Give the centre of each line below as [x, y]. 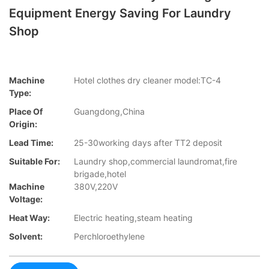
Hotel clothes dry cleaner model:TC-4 [147, 80]
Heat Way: [29, 218]
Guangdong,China [109, 112]
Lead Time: [31, 143]
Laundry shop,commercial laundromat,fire [156, 162]
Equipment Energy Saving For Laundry [120, 13]
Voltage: [26, 199]
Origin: [23, 124]
